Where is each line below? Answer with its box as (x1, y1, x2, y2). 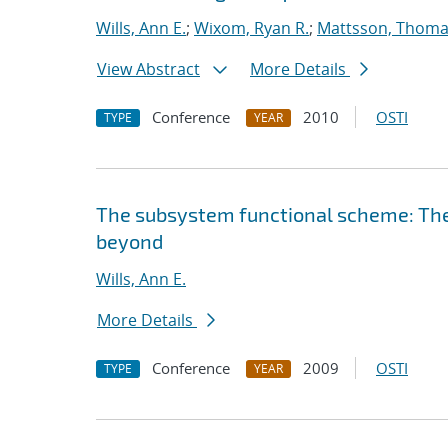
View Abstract (97, 58, 200, 80)
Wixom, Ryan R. (194, 17, 309, 39)
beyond (96, 229, 163, 253)
